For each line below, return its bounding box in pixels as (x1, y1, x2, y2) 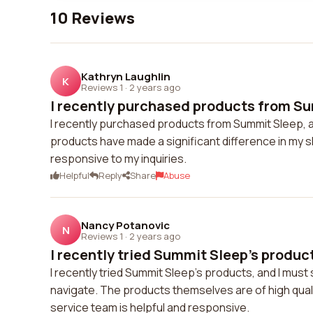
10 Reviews (50, 8, 135, 29)
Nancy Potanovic (81, 217, 170, 233)
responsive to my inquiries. (50, 151, 187, 166)
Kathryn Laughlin (81, 68, 170, 84)
